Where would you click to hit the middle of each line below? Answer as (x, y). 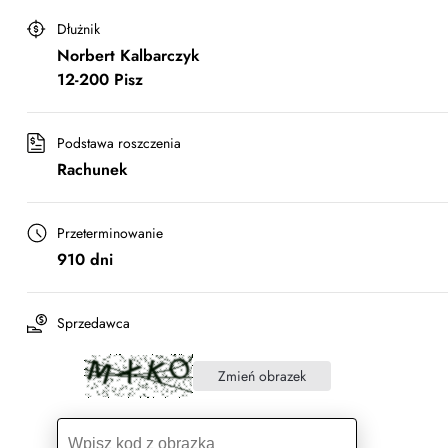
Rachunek (92, 169)
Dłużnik (78, 29)
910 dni (85, 259)
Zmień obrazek (261, 375)
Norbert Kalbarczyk (128, 55)
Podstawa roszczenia (119, 143)
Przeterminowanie (110, 233)
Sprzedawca (93, 323)
